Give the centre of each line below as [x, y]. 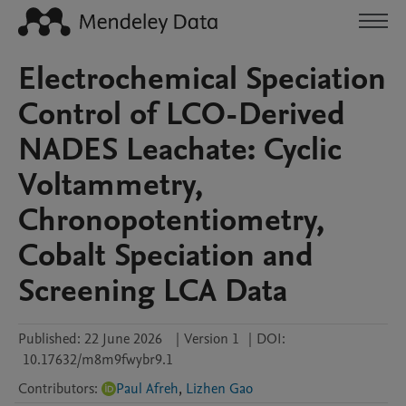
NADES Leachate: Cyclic [180, 150]
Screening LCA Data [153, 291]
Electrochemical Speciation [202, 79]
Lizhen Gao [219, 389]
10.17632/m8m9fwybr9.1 [98, 360]
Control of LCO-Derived [182, 114]
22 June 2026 [123, 339]
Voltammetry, [111, 185]
